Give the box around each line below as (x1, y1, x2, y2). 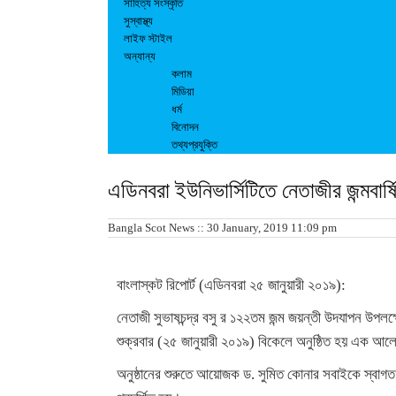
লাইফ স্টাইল (124, 32, 172, 45)
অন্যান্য (124, 49, 156, 63)
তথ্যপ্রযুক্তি (171, 138, 217, 151)
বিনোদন (171, 120, 199, 133)
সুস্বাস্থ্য (124, 14, 153, 27)
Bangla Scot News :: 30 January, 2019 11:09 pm (108, 221, 337, 234)
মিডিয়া (171, 85, 194, 98)
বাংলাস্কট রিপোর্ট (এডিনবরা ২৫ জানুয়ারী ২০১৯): (117, 277, 346, 293)
